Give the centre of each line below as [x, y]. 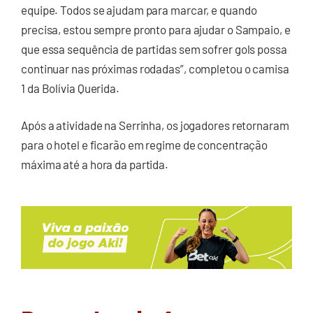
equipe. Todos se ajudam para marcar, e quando [139, 9]
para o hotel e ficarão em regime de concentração [145, 145]
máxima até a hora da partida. [95, 165]
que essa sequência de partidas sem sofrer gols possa [154, 49]
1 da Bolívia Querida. [70, 88]
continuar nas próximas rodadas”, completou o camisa [155, 68]
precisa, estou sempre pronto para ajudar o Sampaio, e [156, 29]
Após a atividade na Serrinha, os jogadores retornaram [155, 125]
